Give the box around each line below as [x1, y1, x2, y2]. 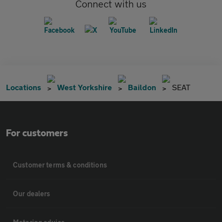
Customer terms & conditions [13, 161, 107, 169]
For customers [6, 128, 68, 139]
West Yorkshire [57, 82, 112, 92]
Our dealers [13, 189, 51, 198]
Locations [6, 82, 41, 92]
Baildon [128, 82, 156, 92]
